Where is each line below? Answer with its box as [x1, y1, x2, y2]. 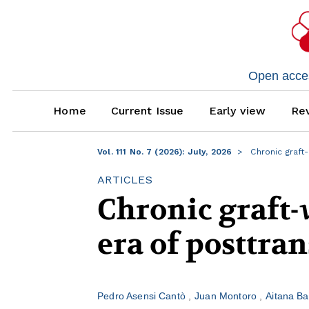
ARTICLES [97, 173, 152, 187]
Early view [208, 104, 266, 118]
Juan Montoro [195, 290, 260, 302]
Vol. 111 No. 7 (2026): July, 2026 [97, 147, 232, 157]
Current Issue [110, 104, 184, 118]
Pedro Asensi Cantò [97, 290, 189, 302]
